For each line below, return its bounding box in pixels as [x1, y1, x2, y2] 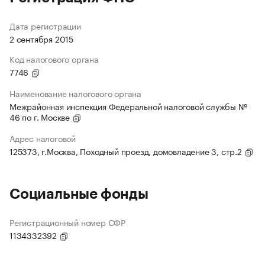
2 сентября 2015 [9, 32, 73, 46]
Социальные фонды [9, 187, 148, 202]
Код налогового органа [9, 52, 99, 66]
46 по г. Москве [9, 110, 72, 124]
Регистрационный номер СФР [9, 215, 125, 229]
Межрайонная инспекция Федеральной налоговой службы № [9, 99, 247, 113]
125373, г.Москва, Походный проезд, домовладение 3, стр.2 [9, 144, 244, 158]
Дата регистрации [9, 19, 81, 33]
